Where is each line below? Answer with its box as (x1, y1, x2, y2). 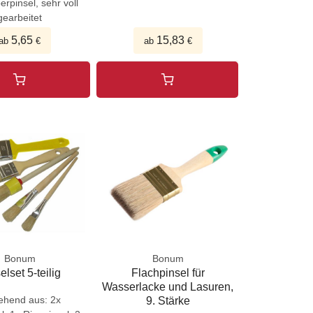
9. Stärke (145, 294, 190, 307)
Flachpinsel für (131, 266, 205, 279)
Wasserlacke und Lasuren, (102, 280, 234, 293)
